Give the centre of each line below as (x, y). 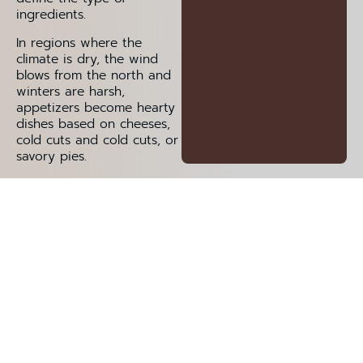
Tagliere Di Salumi (181, 228)
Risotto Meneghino (181, 288)
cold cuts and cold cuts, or (97, 140)
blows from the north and (94, 75)
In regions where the (79, 43)
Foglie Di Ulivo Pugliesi (181, 258)
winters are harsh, (70, 91)
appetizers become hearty (96, 107)
